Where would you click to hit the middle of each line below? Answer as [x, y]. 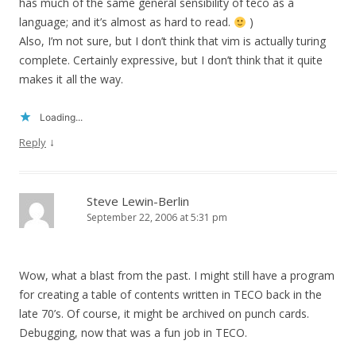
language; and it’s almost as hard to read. [126, 22]
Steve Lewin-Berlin [138, 201]
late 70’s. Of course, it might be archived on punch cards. [164, 314]
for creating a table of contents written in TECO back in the [170, 295]
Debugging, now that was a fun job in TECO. [133, 333]
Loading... [61, 118]
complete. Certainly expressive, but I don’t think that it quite [171, 60]
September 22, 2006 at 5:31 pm [157, 218]
